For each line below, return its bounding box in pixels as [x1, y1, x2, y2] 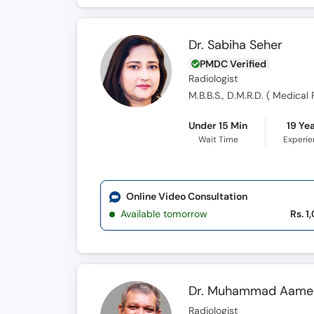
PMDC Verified [200, 57, 267, 70]
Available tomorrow [121, 207, 207, 220]
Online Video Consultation [125, 190, 247, 203]
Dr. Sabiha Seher [189, 36, 283, 53]
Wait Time [198, 134, 238, 145]
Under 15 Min [189, 119, 248, 132]
